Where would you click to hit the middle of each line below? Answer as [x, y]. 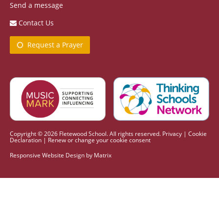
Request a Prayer [53, 44]
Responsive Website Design [47, 155]
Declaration [26, 140]
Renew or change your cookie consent [99, 140]
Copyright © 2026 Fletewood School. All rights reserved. [86, 134]
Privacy [172, 134]
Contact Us [35, 22]
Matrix [103, 155]
